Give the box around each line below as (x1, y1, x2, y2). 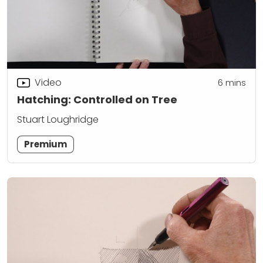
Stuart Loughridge (17, 113, 99, 127)
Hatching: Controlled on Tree (17, 92, 177, 107)
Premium (24, 138, 68, 151)
